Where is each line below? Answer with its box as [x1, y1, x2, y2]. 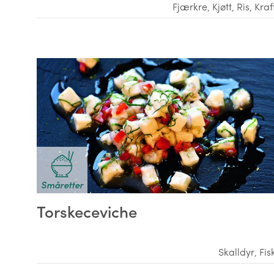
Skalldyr [218, 245, 255, 259]
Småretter [41, 178, 83, 191]
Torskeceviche [37, 199, 137, 223]
